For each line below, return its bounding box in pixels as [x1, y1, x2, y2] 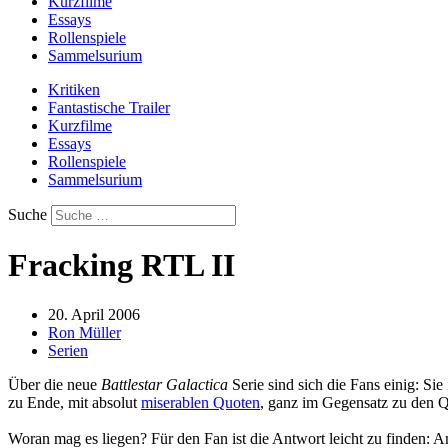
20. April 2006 [48, 305, 140, 323]
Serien [48, 341, 88, 359]
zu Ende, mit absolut [8, 393, 141, 411]
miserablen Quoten [141, 393, 260, 411]
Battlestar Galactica [101, 375, 228, 393]
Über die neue [8, 375, 101, 393]
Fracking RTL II [8, 247, 235, 284]
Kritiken [48, 81, 100, 98]
